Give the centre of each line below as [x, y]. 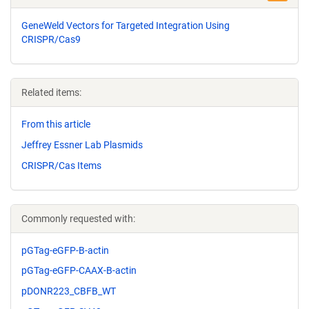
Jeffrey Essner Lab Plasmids [82, 144]
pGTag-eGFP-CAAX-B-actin [79, 271]
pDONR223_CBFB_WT [69, 291]
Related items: [51, 92]
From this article [56, 124]
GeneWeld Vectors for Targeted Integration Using [126, 26]
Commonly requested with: [78, 218]
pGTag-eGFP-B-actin [65, 250]
